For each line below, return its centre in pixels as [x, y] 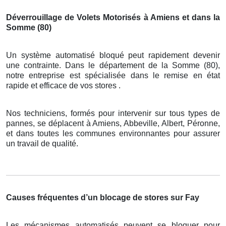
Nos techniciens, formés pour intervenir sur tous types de [113, 113]
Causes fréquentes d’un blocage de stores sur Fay [103, 197]
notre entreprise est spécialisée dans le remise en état [113, 75]
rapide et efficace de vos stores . [63, 85]
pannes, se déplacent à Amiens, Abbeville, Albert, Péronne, [113, 123]
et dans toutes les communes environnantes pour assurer [113, 133]
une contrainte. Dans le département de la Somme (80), [113, 65]
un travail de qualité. [42, 143]
